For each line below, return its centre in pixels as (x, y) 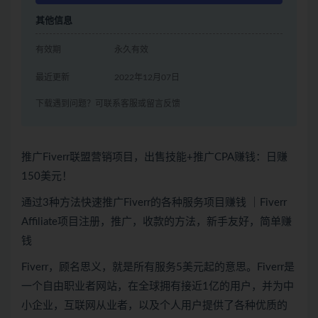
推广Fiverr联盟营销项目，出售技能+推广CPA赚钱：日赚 (154, 157)
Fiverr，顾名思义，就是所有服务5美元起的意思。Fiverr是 (158, 267)
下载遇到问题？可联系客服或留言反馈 (108, 104)
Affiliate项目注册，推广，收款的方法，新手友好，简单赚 (157, 222)
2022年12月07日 (147, 77)
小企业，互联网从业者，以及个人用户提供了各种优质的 (154, 306)
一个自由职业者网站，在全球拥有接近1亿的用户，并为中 (158, 286)
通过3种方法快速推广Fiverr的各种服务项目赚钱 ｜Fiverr (154, 203)
